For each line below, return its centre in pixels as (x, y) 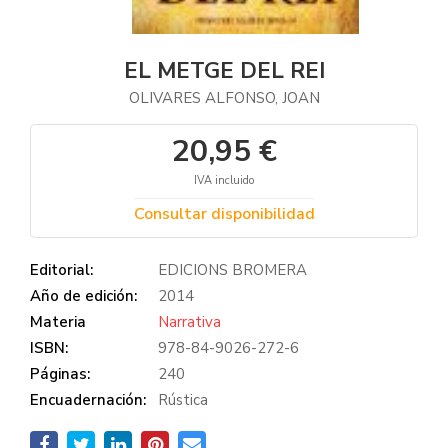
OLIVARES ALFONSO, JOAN (224, 98)
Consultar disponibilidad (224, 214)
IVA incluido (224, 180)
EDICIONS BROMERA (232, 270)
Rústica (183, 400)
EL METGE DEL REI (224, 71)
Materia (58, 322)
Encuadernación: (88, 400)
